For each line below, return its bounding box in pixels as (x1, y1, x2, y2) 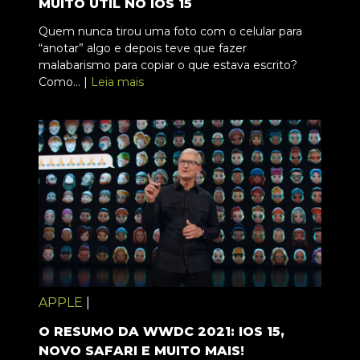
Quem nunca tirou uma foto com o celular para (39, 23, 302, 39)
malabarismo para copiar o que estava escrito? (39, 57, 297, 72)
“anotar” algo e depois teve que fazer (39, 40, 247, 55)
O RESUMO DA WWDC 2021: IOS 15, (39, 323, 284, 339)
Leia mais (91, 74, 144, 89)
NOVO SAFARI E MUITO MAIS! (39, 342, 244, 358)
